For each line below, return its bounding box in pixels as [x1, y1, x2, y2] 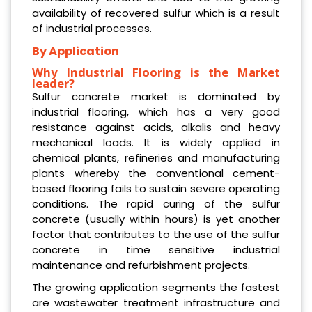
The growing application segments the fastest [32, 279, 280, 295]
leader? [32, 75, 75, 91]
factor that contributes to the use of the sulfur [32, 226, 280, 242]
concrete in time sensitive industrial [32, 242, 280, 257]
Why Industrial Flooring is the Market [32, 63, 280, 80]
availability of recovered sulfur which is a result [32, 5, 280, 20]
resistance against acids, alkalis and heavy [32, 119, 280, 134]
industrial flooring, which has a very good [32, 104, 280, 119]
